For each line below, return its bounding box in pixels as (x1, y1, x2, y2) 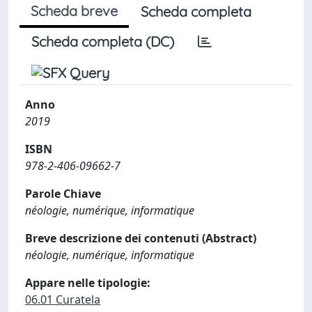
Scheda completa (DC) (31, 33, 174, 50)
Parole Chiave (25, 186, 101, 201)
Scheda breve (31, 2, 118, 19)
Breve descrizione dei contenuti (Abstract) (25, 231, 256, 246)
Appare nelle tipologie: (25, 275, 150, 290)
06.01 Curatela (25, 292, 100, 307)
